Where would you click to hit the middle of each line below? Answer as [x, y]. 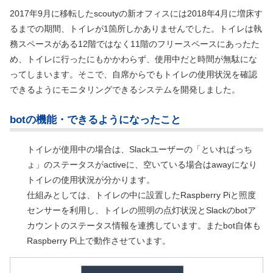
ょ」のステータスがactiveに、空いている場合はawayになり [142, 165]
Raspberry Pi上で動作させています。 [99, 241]
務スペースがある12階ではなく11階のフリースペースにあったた [135, 44]
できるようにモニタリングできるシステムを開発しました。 [125, 89]
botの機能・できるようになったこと [95, 120]
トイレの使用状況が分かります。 [91, 180]
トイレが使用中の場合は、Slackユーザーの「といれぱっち [140, 150]
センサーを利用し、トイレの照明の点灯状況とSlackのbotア [141, 211]
